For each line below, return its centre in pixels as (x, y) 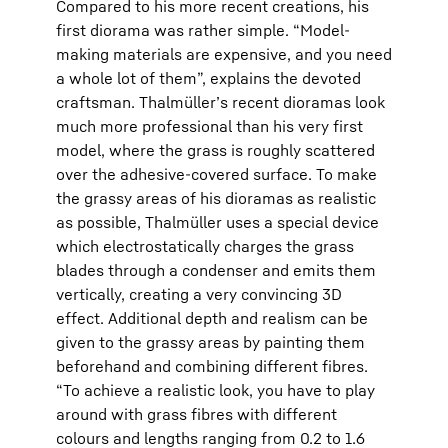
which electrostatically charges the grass (205, 246)
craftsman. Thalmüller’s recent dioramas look (220, 102)
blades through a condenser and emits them (216, 270)
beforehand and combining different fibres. (212, 366)
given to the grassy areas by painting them (210, 342)
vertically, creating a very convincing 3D (199, 294)
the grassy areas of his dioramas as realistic (216, 198)
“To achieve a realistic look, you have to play (215, 390)
